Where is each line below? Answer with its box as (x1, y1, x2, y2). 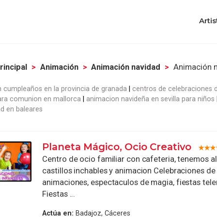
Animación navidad (91, 62, 161, 72)
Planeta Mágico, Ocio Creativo (42, 140, 192, 153)
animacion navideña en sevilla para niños (86, 94, 215, 103)
